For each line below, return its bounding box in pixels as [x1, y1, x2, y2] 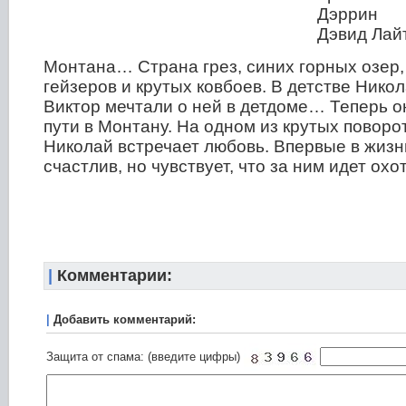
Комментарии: [53, 266, 172, 285]
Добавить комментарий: [53, 313, 196, 326]
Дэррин [317, 5, 378, 24]
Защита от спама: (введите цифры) [46, 350, 240, 363]
